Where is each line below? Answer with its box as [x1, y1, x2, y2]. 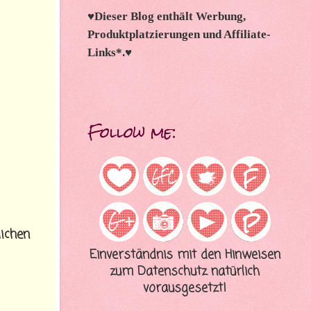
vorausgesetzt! [143, 278, 226, 298]
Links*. [87, 44, 125, 59]
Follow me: [87, 115, 176, 149]
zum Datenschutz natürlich [110, 262, 260, 281]
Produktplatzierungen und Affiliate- [87, 26, 271, 41]
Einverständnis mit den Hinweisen [89, 245, 280, 264]
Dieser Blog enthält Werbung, [94, 8, 246, 23]
